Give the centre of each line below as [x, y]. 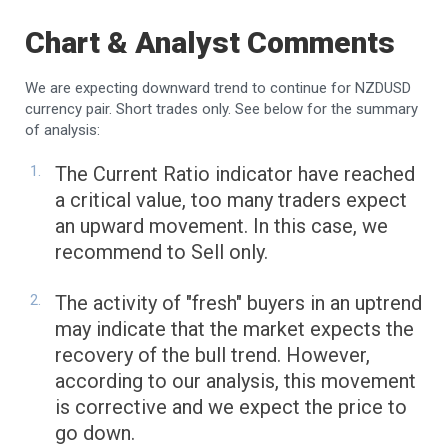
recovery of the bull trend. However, [212, 355]
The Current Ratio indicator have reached [235, 174]
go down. [95, 433]
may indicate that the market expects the [234, 329]
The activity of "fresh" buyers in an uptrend [238, 303]
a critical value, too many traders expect [231, 200]
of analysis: [62, 130]
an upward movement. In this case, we [221, 226]
